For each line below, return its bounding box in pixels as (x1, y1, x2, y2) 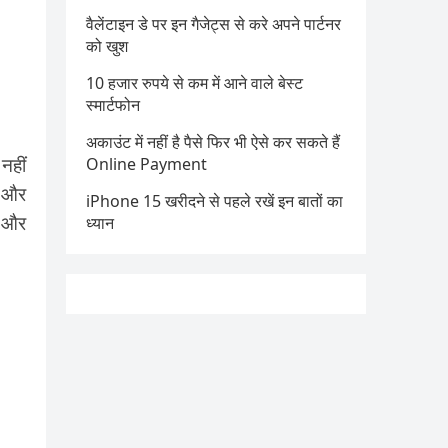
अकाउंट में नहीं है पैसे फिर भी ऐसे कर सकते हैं (86, 131, 340, 153)
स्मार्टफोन (86, 94, 140, 116)
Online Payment (86, 153, 207, 175)
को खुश (86, 35, 128, 57)
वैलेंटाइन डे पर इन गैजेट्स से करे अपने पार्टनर (86, 13, 341, 35)
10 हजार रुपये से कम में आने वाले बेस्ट (86, 72, 303, 94)
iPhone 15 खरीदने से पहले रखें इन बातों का (86, 190, 343, 212)
